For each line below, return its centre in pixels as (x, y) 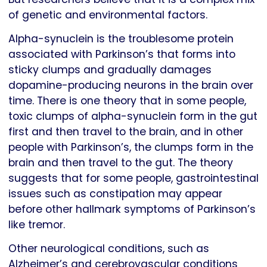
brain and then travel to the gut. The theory (121, 162)
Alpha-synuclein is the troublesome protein (121, 38)
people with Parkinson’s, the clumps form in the (131, 147)
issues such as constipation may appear (115, 193)
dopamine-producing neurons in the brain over (131, 85)
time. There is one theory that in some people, (127, 100)
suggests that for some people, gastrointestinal (133, 178)
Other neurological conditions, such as (109, 248)
